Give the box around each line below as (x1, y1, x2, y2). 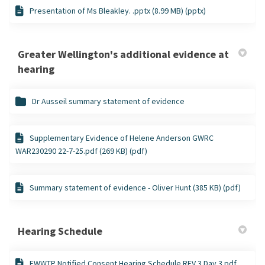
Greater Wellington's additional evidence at (18, 47, 229, 61)
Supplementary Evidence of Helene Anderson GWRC (30, 132, 214, 143)
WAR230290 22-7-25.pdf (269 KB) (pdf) (15, 145, 147, 156)
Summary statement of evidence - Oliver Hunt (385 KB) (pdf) (30, 182, 241, 193)
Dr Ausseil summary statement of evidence (32, 95, 185, 106)
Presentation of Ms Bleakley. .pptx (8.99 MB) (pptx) (30, 5, 206, 16)
